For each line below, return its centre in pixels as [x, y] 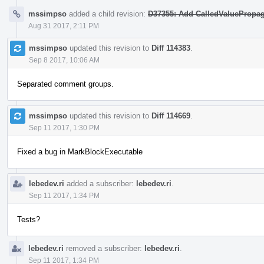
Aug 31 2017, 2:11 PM [64, 26]
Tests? [29, 219]
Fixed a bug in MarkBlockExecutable [80, 151]
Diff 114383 [171, 48]
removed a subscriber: [104, 248]
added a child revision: [107, 14]
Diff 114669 [171, 115]
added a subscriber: [100, 183]
